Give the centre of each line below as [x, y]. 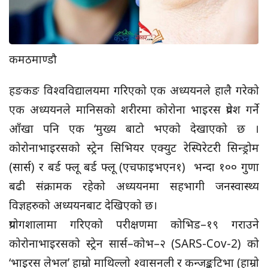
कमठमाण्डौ [33, 59]
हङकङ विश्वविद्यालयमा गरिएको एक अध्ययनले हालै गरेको [134, 90]
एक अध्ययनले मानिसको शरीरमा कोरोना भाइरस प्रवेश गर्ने [134, 109]
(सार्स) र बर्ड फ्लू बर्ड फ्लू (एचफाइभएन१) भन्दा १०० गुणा [134, 167]
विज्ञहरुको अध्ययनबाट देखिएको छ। [83, 205]
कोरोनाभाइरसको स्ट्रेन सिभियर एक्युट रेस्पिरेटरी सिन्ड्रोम [134, 147]
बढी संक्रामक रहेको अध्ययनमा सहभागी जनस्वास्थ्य [134, 186]
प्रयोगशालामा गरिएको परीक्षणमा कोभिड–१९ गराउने [134, 224]
